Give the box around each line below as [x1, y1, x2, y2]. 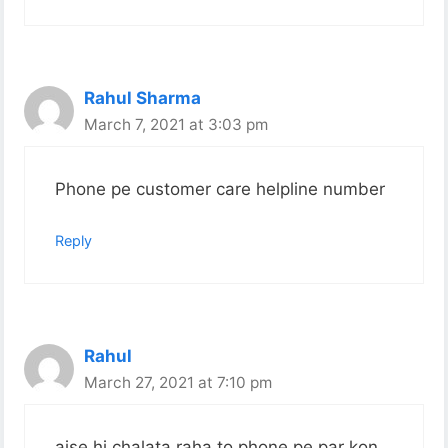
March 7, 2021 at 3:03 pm [84, 114, 269, 134]
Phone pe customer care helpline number [55, 179, 386, 200]
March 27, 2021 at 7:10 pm [84, 372, 273, 392]
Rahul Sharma [84, 87, 202, 108]
